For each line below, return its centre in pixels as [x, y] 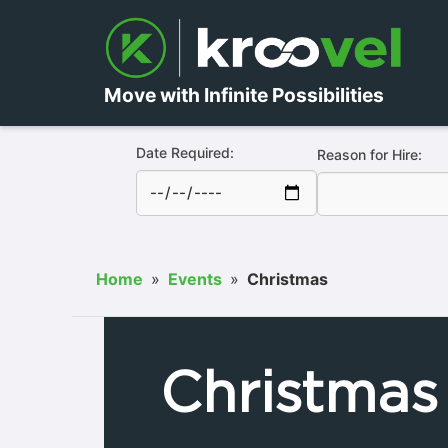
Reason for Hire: [369, 154]
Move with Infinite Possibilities [244, 94]
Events [195, 278]
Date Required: [184, 152]
